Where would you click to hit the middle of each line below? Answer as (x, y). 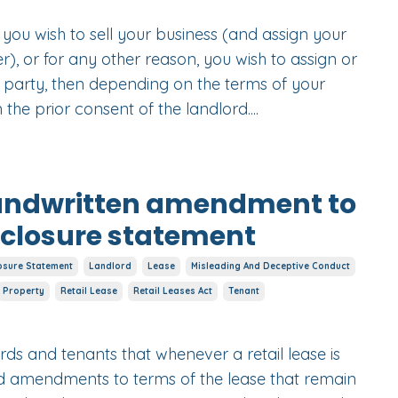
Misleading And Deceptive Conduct (270, 267)
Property (23, 291)
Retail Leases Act (172, 291)
